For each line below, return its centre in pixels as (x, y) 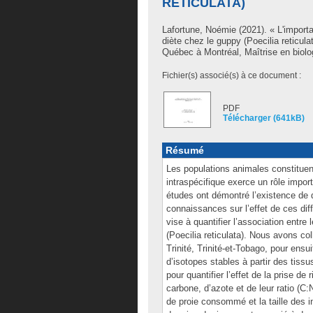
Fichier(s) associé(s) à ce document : (232, 75)
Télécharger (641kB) (264, 118)
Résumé (185, 150)
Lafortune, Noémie (199, 30)
